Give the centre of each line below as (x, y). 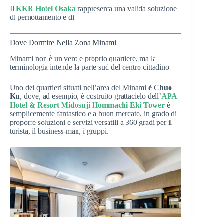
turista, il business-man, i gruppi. (59, 131)
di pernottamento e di (42, 17)
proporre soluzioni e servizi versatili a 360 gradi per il (91, 123)
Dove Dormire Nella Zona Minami (63, 43)
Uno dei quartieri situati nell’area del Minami (79, 88)
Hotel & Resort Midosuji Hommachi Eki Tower (87, 105)
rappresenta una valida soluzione (126, 9)
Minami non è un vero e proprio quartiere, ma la (83, 59)
